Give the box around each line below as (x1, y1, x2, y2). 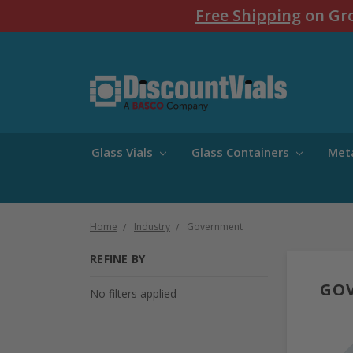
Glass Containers (191, 143, 292, 160)
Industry (134, 219, 170, 233)
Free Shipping (195, 5, 301, 26)
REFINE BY (90, 251, 146, 266)
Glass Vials (91, 143, 156, 160)
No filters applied (90, 285, 176, 301)
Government (187, 219, 243, 233)
